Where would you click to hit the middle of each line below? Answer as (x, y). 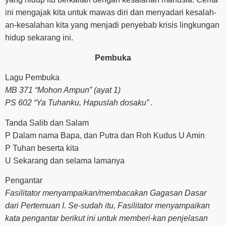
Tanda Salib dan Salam (47, 123)
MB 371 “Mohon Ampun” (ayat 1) (63, 90)
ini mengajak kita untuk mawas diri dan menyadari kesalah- (111, 13)
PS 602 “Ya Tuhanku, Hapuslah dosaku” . (79, 103)
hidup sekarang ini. (39, 38)
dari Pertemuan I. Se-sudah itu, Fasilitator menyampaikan (107, 205)
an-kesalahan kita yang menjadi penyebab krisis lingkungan (112, 25)
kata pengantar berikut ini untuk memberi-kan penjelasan (106, 218)
